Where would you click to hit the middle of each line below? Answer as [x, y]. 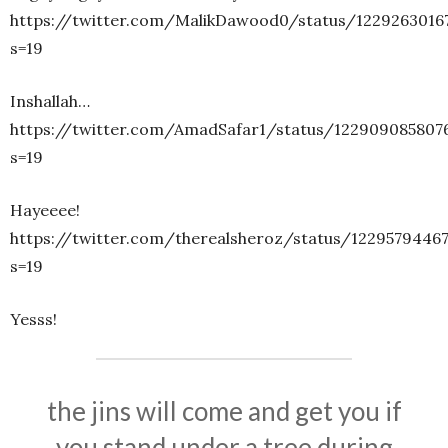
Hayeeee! [45, 210]
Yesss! [33, 319]
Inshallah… [50, 101]
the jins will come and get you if [224, 411]
